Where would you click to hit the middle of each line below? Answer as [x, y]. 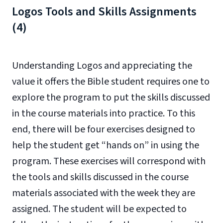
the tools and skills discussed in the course [100, 177]
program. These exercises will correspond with [109, 161]
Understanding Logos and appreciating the [102, 66]
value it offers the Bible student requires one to [111, 82]
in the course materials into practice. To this [104, 113]
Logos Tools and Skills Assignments [104, 12]
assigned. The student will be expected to [99, 209]
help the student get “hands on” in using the [106, 145]
